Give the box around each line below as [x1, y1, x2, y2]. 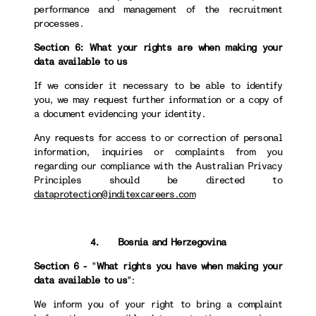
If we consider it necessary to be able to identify [34, 79, 282, 92]
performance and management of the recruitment [34, 3, 282, 16]
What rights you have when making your [96, 260, 282, 273]
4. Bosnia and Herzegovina [90, 236, 226, 249]
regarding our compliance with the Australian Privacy [34, 159, 282, 173]
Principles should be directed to [34, 174, 282, 187]
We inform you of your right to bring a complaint [34, 298, 282, 311]
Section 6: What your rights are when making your [34, 41, 282, 54]
